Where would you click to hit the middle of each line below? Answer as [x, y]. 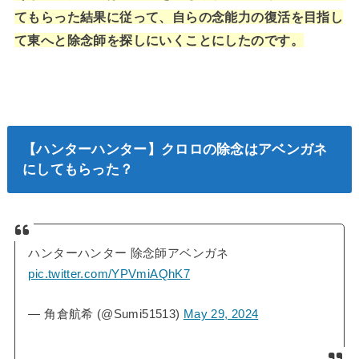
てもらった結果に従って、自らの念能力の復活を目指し [179, 17]
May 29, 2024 [221, 314]
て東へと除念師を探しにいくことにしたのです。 [159, 40]
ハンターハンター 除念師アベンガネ [129, 254]
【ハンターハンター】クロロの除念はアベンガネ [175, 149]
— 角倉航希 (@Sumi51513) [106, 314]
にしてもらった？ [78, 169]
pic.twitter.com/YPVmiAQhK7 [109, 274]
